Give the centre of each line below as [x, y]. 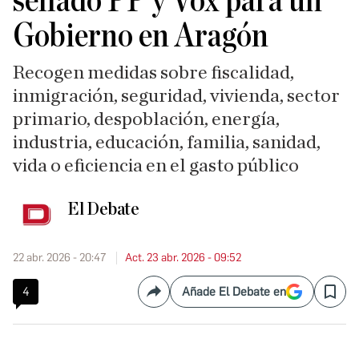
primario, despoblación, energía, [146, 119]
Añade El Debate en [234, 291]
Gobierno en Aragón [141, 36]
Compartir [181, 298]
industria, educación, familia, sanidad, [167, 142]
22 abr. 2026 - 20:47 [59, 257]
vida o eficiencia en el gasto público [156, 165]
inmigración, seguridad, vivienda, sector [176, 96]
